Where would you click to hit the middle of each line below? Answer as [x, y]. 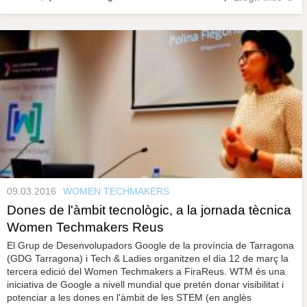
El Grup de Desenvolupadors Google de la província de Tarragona [150, 246]
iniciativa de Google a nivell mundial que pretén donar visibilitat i [145, 285]
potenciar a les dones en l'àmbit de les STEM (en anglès [129, 298]
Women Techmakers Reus [85, 228]
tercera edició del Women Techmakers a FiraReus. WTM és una [146, 272]
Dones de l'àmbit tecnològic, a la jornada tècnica [149, 210]
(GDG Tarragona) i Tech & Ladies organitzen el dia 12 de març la [148, 259]
